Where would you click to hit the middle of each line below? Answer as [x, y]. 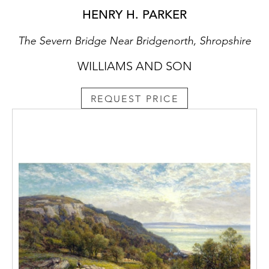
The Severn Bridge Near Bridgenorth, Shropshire [134, 41]
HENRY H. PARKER [134, 15]
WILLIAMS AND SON [134, 66]
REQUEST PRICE [134, 98]
